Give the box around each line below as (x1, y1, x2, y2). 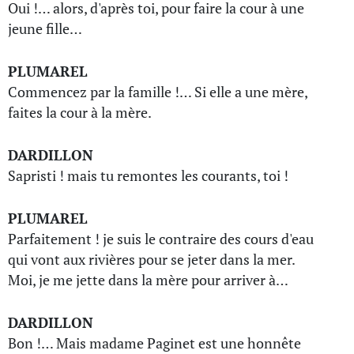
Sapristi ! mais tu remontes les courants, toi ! (8, 166, 288, 185)
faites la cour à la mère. (8, 103, 152, 122)
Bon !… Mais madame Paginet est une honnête (8, 333, 301, 352)
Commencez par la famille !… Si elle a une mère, (8, 82, 307, 101)
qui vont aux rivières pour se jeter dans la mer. (8, 250, 295, 269)
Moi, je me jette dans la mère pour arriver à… (8, 270, 288, 289)
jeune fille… (8, 19, 82, 38)
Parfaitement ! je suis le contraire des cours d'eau (8, 229, 314, 248)
